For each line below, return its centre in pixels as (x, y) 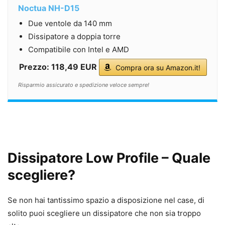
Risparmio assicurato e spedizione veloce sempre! (84, 85)
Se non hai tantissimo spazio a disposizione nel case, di (106, 200)
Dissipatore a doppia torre (74, 37)
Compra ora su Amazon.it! (158, 68)
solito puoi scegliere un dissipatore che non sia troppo (104, 213)
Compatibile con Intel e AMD (79, 50)
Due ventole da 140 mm (70, 24)
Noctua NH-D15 (49, 8)
